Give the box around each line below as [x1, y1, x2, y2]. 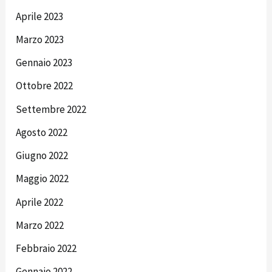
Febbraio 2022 [16, 242, 77, 256]
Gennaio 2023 [16, 56, 73, 70]
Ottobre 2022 [16, 79, 73, 93]
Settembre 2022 [16, 102, 87, 116]
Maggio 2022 [16, 172, 69, 186]
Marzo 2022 [16, 218, 64, 232]
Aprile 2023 [16, 9, 64, 23]
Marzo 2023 [16, 32, 64, 46]
